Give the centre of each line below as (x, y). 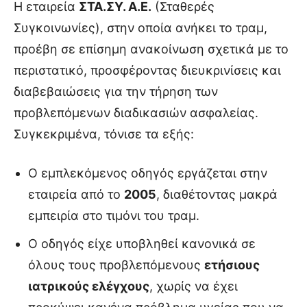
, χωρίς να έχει (194, 286)
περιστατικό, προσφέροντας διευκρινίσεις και (147, 70)
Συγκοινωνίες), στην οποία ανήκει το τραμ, (140, 27)
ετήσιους (232, 265)
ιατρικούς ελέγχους (89, 286)
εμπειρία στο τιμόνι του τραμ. (114, 215)
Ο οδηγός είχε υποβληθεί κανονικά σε (142, 243)
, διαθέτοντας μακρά (217, 194)
